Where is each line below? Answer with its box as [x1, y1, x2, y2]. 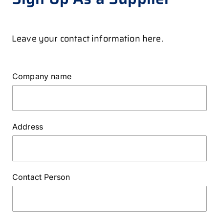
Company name [12, 71, 71, 82]
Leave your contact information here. [12, 32, 163, 46]
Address [12, 122, 44, 132]
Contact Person [12, 172, 70, 182]
